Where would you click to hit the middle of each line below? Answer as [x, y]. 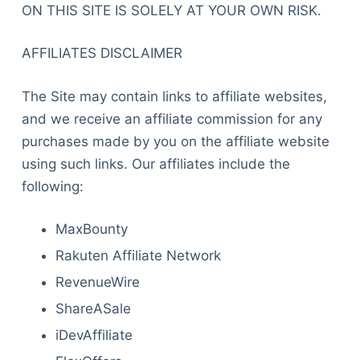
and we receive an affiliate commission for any [172, 119]
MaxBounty [92, 229]
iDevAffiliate [94, 335]
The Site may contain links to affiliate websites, [174, 96]
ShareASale [94, 309]
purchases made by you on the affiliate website [175, 141]
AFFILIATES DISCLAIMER [102, 53]
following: [52, 186]
